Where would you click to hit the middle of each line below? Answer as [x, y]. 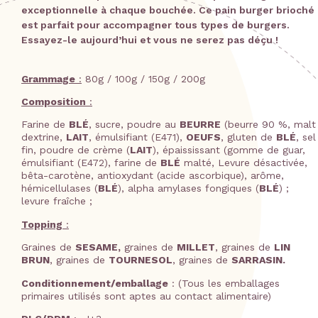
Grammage [48, 78]
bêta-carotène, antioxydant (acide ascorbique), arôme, [153, 176]
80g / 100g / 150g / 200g [143, 78]
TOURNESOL [141, 260]
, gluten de [248, 137]
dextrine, [44, 137]
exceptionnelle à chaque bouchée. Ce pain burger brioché [168, 10]
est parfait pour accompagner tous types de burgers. [155, 25]
